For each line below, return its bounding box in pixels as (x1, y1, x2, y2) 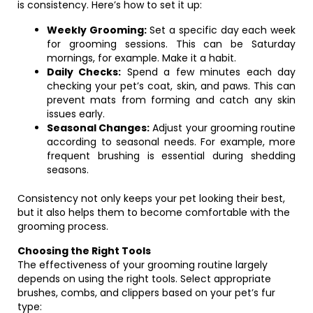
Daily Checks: (47, 65, 122, 79)
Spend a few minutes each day (121, 65, 296, 79)
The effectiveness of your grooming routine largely (17, 258, 268, 272)
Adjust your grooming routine (150, 121, 296, 135)
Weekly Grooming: (47, 23, 147, 37)
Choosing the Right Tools (17, 244, 151, 258)
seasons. (47, 163, 89, 177)
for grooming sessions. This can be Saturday (47, 37, 296, 51)
